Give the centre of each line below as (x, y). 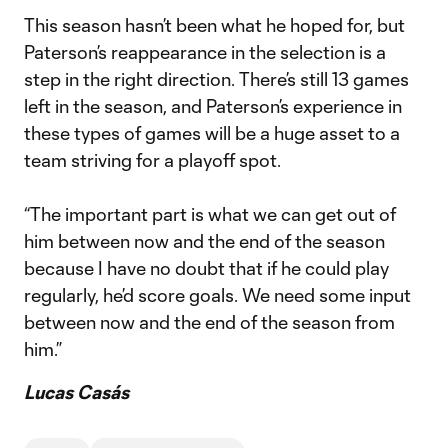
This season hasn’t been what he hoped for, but (214, 25)
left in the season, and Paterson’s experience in (213, 106)
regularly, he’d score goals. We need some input (217, 295)
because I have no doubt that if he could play (206, 268)
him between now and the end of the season (204, 241)
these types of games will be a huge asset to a (212, 133)
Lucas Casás (76, 392)
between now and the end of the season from (209, 322)
